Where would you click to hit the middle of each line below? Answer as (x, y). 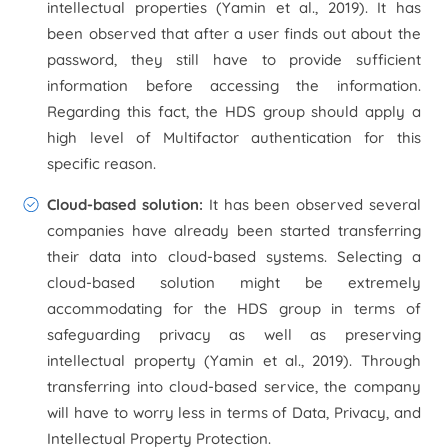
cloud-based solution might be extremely (234, 282)
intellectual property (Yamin (155, 360)
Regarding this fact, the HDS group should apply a (234, 111)
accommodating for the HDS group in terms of (234, 308)
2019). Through (362, 360)
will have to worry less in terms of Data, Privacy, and (234, 412)
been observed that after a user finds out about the (234, 33)
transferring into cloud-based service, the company (234, 386)
